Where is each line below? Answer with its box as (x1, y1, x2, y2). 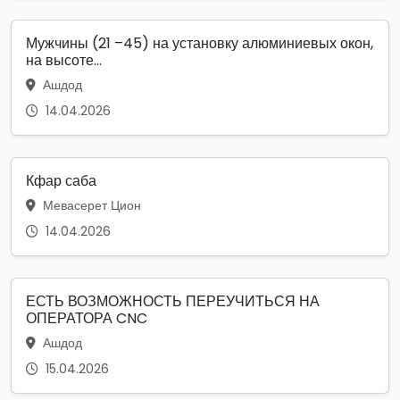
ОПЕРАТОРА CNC (26, 307, 147, 329)
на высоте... (26, 49, 102, 71)
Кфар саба (26, 170, 96, 191)
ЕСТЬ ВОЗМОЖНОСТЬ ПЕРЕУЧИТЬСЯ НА (26, 290, 320, 312)
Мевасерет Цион (39, 196, 141, 214)
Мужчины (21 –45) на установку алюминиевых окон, (26, 32, 373, 54)
